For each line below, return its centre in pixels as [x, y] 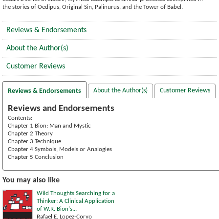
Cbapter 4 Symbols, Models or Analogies [60, 149]
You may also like [31, 180]
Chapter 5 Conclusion [36, 157]
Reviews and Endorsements [61, 109]
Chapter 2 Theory [30, 133]
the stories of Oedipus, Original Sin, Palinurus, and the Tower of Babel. [93, 7]
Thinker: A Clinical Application [76, 201]
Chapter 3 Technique [34, 141]
